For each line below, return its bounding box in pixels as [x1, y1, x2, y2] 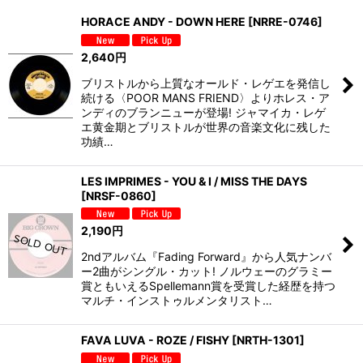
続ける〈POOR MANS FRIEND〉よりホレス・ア [81, 90, 330, 105]
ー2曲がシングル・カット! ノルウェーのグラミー [81, 264, 332, 279]
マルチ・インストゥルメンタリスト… [81, 293, 272, 308]
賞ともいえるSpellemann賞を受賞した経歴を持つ [81, 279, 335, 293]
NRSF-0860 [86, 188, 152, 203]
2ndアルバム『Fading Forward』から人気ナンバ [81, 250, 331, 264]
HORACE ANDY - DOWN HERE [81, 15, 246, 29]
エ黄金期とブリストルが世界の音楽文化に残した [81, 119, 331, 134]
